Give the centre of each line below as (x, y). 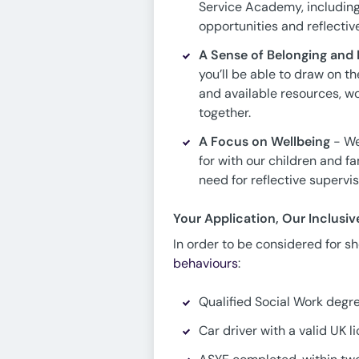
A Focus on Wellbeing (264, 141)
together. (225, 113)
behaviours (206, 263)
